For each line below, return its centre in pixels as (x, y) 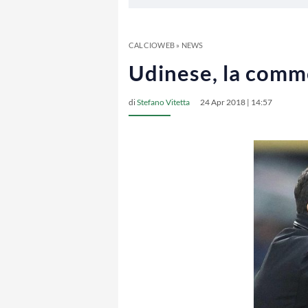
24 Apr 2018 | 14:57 (236, 102)
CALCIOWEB (152, 45)
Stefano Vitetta (163, 102)
